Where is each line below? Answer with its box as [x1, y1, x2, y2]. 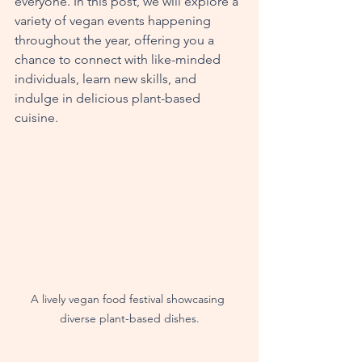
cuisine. [15, 110, 58, 125]
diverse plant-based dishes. [59, 310, 200, 326]
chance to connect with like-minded [15, 52, 224, 67]
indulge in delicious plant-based [15, 90, 204, 106]
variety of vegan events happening [15, 13, 214, 28]
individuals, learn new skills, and [15, 71, 200, 86]
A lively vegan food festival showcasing [31, 291, 228, 306]
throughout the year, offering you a [15, 32, 217, 48]
